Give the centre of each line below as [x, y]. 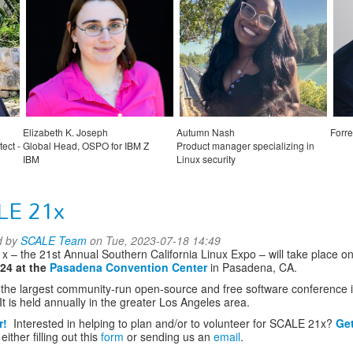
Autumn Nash [205, 132]
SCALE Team [54, 240]
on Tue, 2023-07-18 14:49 [154, 240]
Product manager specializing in [245, 145]
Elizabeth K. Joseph [65, 132]
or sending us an [169, 336]
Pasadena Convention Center [130, 267]
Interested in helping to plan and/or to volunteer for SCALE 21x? [173, 323]
